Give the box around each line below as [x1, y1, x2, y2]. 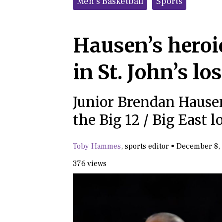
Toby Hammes [73, 141, 121, 151]
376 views [73, 159, 107, 168]
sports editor [125, 141, 169, 151]
